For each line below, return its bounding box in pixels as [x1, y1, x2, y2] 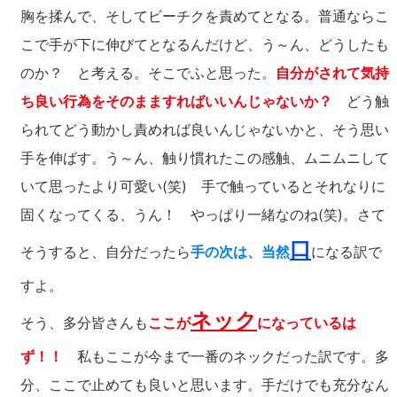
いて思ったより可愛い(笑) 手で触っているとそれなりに [20, 177, 385, 195]
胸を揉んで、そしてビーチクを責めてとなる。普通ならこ [20, 7, 389, 25]
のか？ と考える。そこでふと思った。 [20, 64, 276, 82]
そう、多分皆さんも [20, 314, 148, 331]
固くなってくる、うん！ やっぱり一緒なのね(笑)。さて [20, 206, 385, 223]
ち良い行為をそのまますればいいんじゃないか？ [20, 92, 332, 110]
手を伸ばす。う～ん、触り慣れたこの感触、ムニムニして [20, 149, 389, 167]
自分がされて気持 [276, 64, 389, 82]
